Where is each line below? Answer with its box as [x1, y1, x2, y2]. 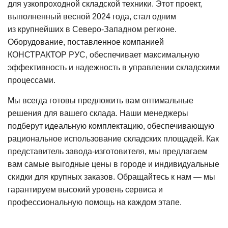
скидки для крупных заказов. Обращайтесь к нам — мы [8, 173, 215, 182]
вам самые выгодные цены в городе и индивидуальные [8, 160, 219, 169]
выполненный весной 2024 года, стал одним [8, 12, 176, 21]
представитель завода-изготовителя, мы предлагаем [8, 147, 208, 156]
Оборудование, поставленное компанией [8, 38, 164, 47]
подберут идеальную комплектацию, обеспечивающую [8, 122, 214, 131]
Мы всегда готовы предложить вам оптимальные [8, 96, 193, 105]
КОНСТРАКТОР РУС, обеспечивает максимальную [8, 50, 199, 60]
